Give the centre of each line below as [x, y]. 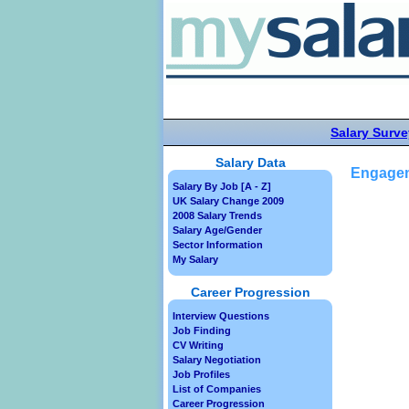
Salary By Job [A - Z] [222, 186]
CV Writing [198, 345]
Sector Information [218, 245]
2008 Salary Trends [217, 215]
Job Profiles [201, 374]
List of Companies [217, 389]
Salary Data [250, 163]
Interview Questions [221, 316]
